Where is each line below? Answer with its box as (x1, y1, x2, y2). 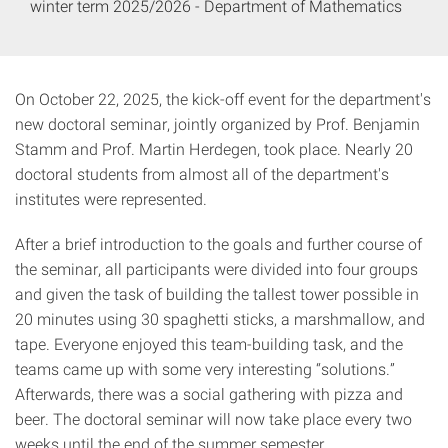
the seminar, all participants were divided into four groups (15, 258, 418, 279)
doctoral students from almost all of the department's (15, 163, 389, 184)
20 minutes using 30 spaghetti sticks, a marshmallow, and (15, 308, 425, 329)
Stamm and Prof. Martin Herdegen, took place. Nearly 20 (15, 138, 413, 159)
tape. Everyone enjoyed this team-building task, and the (15, 333, 403, 354)
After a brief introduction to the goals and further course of (15, 233, 422, 254)
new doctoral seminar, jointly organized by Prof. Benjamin (15, 113, 420, 134)
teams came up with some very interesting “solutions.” (15, 358, 395, 379)
